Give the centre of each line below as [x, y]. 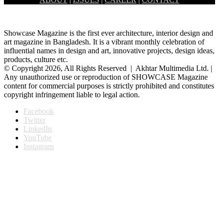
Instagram [39, 146]
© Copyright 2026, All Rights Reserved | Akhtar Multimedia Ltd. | [108, 68]
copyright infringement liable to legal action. [72, 94]
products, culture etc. [36, 59]
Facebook [39, 111]
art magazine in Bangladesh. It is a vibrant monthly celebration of [104, 42]
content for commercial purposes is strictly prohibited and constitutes [109, 86]
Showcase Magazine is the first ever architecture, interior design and [109, 33]
